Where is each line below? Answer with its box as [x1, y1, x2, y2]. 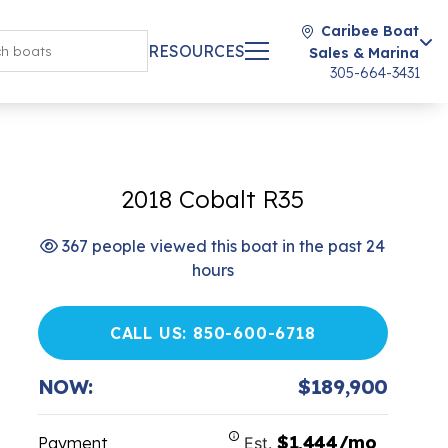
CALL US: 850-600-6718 [109, 323, 316, 343]
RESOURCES [148, 41, 245, 61]
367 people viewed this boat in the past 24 [58, 236, 386, 256]
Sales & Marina [309, 44, 419, 62]
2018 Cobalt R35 [121, 184, 305, 214]
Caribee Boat [321, 22, 419, 40]
